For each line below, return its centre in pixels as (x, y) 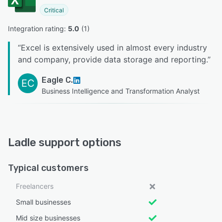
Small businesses (43, 202)
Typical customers (48, 168)
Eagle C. (57, 80)
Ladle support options (65, 142)
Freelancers (35, 186)
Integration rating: (38, 28)
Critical (54, 10)
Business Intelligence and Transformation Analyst (121, 91)
